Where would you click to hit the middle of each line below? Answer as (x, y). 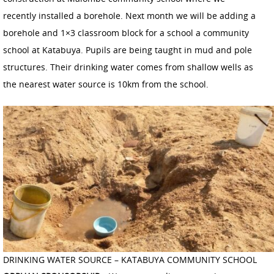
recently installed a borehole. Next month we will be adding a (129, 16)
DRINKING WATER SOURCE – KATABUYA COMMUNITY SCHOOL (130, 260)
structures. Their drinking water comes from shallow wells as (128, 67)
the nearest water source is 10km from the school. (106, 84)
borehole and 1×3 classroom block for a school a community (126, 33)
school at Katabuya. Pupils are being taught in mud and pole (128, 50)
